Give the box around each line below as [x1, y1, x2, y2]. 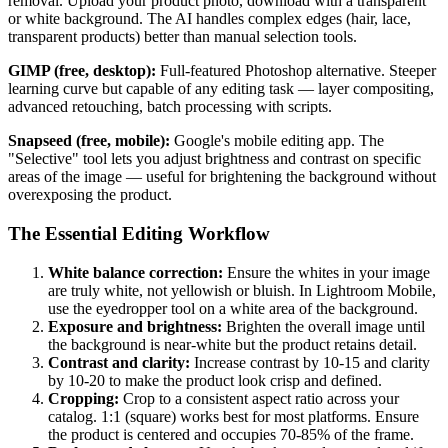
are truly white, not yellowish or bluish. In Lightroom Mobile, [48, 281, 436, 299]
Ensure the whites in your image [223, 263, 430, 281]
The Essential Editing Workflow [8, 223, 270, 245]
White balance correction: [48, 263, 223, 281]
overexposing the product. [8, 186, 172, 204]
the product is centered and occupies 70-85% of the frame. [48, 425, 414, 443]
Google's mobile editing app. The [170, 132, 384, 150]
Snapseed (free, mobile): [8, 132, 170, 150]
